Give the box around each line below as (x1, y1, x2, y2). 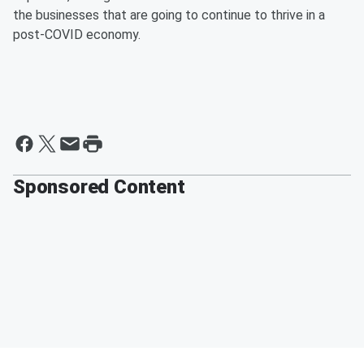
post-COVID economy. (13, 27, 141, 42)
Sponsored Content (13, 175, 185, 198)
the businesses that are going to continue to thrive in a (13, 7, 325, 23)
